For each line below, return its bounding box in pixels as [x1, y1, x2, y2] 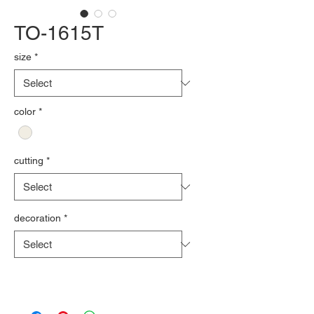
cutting [14, 155, 43, 167]
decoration [14, 212, 61, 224]
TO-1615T [14, 22, 104, 44]
